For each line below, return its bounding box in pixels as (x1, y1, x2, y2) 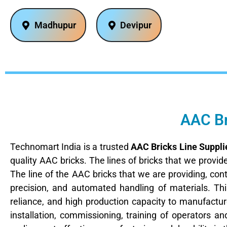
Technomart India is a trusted (10, 141, 131, 152)
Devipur (120, 20, 152, 31)
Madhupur (34, 20, 76, 31)
